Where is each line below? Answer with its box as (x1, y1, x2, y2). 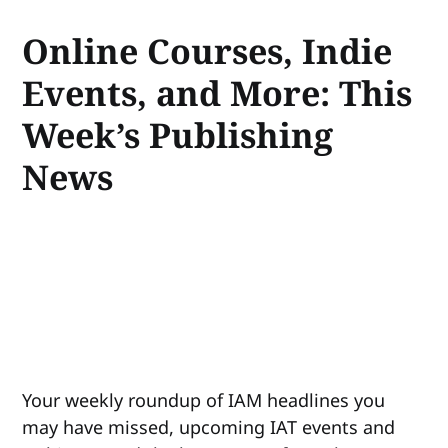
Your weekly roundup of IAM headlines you (22, 388, 386, 413)
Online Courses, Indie (22, 27, 393, 74)
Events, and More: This (22, 69, 413, 116)
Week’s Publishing (22, 111, 334, 158)
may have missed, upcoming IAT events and (22, 415, 396, 440)
